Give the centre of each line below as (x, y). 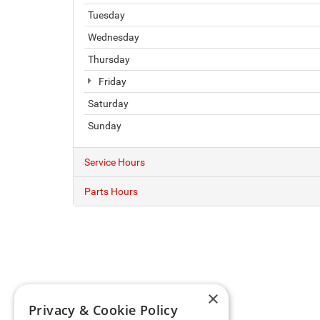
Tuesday (106, 15)
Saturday (108, 104)
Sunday (105, 126)
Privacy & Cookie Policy (104, 310)
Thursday (109, 60)
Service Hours (115, 162)
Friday (111, 82)
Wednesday (114, 37)
